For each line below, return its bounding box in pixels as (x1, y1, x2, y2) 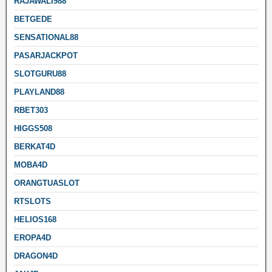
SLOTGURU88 (14, 69, 66, 78)
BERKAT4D (14, 141, 55, 151)
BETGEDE (14, 14, 52, 24)
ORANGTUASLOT (14, 178, 80, 188)
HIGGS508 (14, 123, 52, 133)
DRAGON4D (14, 251, 58, 260)
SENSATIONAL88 (14, 32, 78, 42)
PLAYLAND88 (14, 87, 64, 97)
